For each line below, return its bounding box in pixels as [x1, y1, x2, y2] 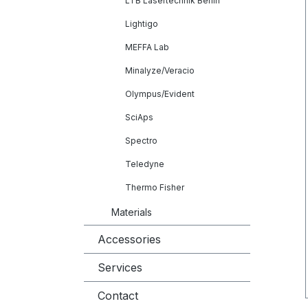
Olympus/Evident [125, 88, 195, 99]
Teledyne [125, 158, 164, 169]
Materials [111, 206, 152, 218]
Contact [98, 288, 138, 302]
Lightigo [125, 18, 158, 29]
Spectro [125, 135, 157, 146]
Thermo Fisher [125, 181, 184, 192]
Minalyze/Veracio [125, 65, 195, 76]
